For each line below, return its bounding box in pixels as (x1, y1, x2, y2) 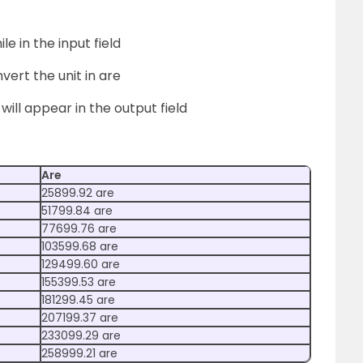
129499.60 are (41, 256, 120, 272)
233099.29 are (41, 327, 121, 344)
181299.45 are (41, 292, 115, 308)
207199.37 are (41, 310, 118, 326)
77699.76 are (41, 220, 117, 237)
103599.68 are (41, 238, 118, 254)
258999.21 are (41, 345, 117, 361)
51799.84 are (41, 203, 113, 219)
